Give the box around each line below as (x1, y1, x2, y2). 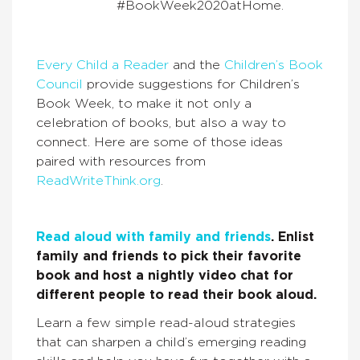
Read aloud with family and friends (36, 231, 271, 243)
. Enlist (271, 231, 314, 243)
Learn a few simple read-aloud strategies (36, 317, 296, 329)
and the (169, 59, 224, 72)
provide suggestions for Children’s (83, 78, 300, 91)
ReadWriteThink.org (36, 174, 161, 187)
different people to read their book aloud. (36, 288, 317, 301)
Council (36, 78, 83, 91)
